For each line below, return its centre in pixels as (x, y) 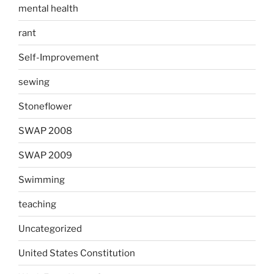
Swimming (42, 180)
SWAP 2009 (45, 155)
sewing (34, 82)
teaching (37, 204)
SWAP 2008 (45, 131)
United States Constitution (77, 253)
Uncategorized (50, 228)
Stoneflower (45, 106)
